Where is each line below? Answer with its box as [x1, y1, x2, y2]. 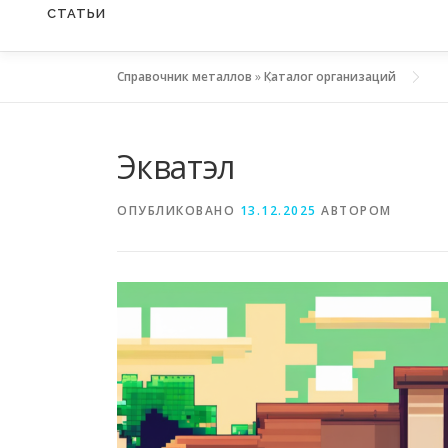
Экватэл [117, 145, 235, 189]
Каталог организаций [264, 68, 396, 86]
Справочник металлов [117, 68, 252, 86]
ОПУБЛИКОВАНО [117, 202, 240, 220]
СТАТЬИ [47, 6, 106, 22]
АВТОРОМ [316, 202, 392, 220]
